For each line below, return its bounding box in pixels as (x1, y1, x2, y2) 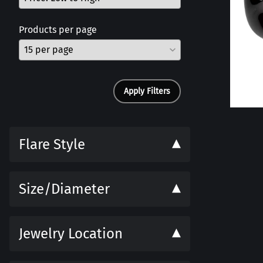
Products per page (19, 23, 97, 35)
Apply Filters (124, 86, 170, 96)
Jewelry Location (19, 225, 123, 242)
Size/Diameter (19, 180, 110, 197)
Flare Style (19, 136, 85, 153)
